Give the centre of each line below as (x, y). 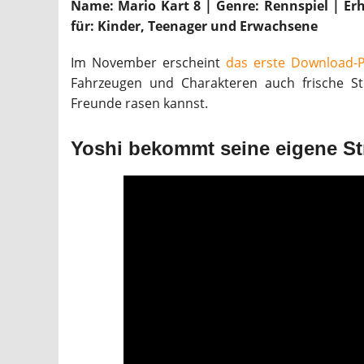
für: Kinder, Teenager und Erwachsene (194, 26)
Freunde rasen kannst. (139, 104)
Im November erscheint (149, 63)
